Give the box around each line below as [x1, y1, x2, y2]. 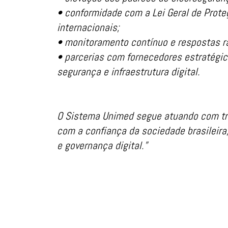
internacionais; [57, 20, 120, 35]
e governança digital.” [57, 138, 148, 153]
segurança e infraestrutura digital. [57, 65, 200, 79]
